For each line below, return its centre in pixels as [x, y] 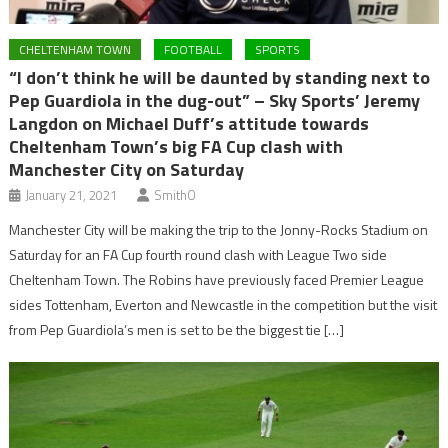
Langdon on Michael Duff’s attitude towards [189, 123]
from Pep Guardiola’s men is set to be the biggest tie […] [177, 329]
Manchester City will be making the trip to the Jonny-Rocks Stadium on [219, 229]
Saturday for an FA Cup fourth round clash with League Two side [198, 254]
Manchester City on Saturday [127, 169]
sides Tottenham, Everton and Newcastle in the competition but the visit [223, 304]
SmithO [175, 194]
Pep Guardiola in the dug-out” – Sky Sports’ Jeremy [215, 100]
